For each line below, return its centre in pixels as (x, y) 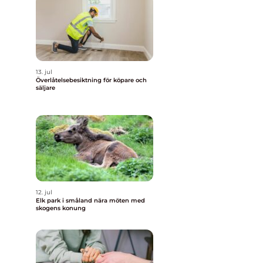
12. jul (44, 192)
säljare (45, 88)
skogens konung (61, 208)
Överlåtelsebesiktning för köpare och (91, 80)
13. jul (44, 72)
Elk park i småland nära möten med (65, 200)
